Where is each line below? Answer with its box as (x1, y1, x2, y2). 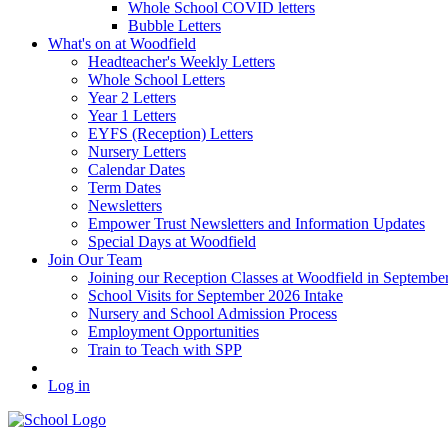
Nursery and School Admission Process (88, 305, 337, 323)
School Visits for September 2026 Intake (88, 287, 343, 305)
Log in (48, 377, 90, 395)
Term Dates (88, 179, 161, 197)
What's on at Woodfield (48, 35, 196, 53)
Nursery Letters (88, 143, 186, 161)
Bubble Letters (128, 17, 221, 35)
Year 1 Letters (88, 107, 176, 125)
